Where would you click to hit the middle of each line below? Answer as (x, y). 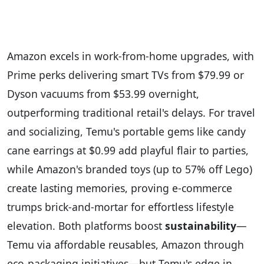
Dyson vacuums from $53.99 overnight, (103, 94)
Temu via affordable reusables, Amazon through (126, 245)
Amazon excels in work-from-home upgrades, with (131, 56)
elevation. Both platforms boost (86, 226)
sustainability (201, 226)
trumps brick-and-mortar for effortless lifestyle (121, 207)
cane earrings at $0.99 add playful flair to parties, (128, 151)
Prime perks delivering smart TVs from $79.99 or (126, 75)
